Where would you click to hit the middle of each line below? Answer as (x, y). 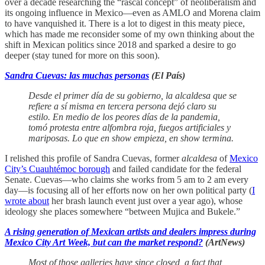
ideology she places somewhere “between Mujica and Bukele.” (122, 212)
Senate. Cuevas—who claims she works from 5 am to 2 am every (127, 180)
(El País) (167, 76)
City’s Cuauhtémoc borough (57, 169)
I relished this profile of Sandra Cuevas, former (93, 159)
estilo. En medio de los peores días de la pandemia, (124, 117)
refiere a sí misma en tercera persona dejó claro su (122, 106)
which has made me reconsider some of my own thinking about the (130, 34)
